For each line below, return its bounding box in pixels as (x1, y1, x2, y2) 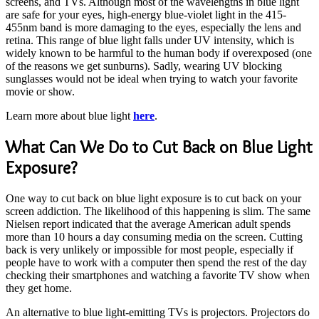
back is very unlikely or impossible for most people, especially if (6, 243, 293, 256)
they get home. (6, 281, 72, 294)
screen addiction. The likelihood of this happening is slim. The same (6, 204, 310, 217)
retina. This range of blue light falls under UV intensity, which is (6, 33, 294, 46)
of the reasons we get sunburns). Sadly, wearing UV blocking (6, 59, 282, 72)
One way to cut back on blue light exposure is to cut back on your (6, 192, 301, 204)
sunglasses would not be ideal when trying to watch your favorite (6, 72, 298, 85)
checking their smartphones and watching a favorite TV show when (6, 268, 310, 281)
